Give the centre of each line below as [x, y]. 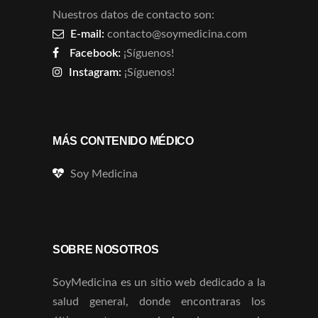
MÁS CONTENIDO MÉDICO [123, 141]
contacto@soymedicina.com [177, 34]
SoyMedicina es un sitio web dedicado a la [159, 282]
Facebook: [95, 53]
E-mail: [87, 34]
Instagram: [95, 72]
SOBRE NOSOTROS [106, 249]
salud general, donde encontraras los [159, 301]
